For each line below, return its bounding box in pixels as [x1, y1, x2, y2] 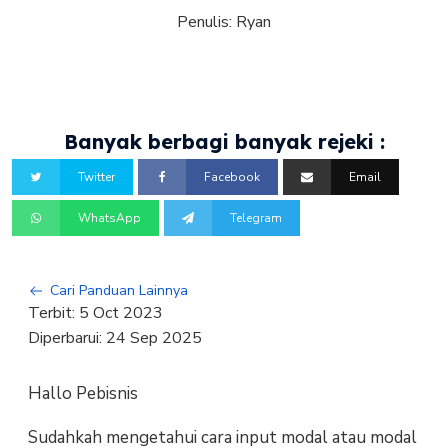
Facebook [204, 169, 261, 186]
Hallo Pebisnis [27, 381, 138, 405]
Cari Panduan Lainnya [49, 281, 188, 301]
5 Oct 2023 [78, 302, 163, 325]
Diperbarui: [27, 327, 106, 350]
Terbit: [27, 302, 79, 325]
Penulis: [177, 10, 236, 33]
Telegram [230, 209, 283, 226]
